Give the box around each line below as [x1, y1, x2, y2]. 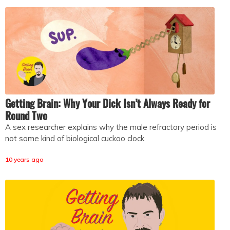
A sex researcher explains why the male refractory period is [5, 122, 217, 132]
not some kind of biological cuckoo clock [5, 133, 144, 143]
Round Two [5, 107, 47, 123]
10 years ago [5, 155, 44, 163]
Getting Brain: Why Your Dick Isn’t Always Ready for [5, 95, 210, 111]
